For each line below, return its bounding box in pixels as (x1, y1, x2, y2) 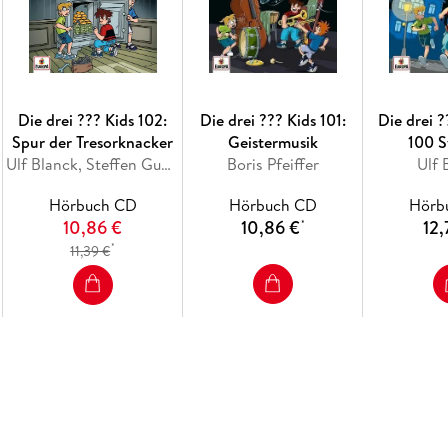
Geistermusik (227, 131, 318, 154)
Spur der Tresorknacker (12, 131, 174, 154)
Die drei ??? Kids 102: (18, 109, 168, 132)
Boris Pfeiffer (226, 153, 319, 176)
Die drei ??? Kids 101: (199, 109, 346, 132)
